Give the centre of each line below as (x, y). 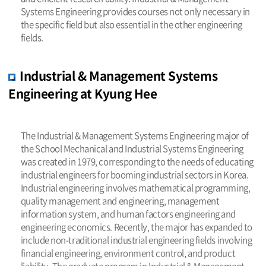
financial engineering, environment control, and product (128, 253)
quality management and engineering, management (120, 200)
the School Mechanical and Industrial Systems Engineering (132, 148)
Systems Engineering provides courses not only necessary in (135, 12)
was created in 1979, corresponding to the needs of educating (137, 161)
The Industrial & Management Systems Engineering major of (134, 135)
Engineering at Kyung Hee (83, 94)
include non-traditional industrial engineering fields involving (136, 240)
